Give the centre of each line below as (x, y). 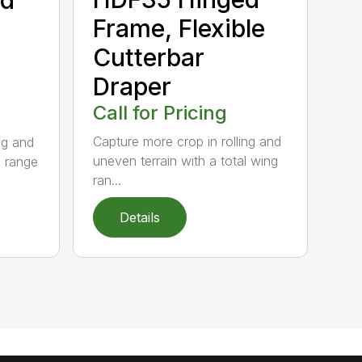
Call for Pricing (160, 113)
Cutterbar (149, 58)
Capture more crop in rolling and (187, 142)
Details (140, 217)
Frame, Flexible (179, 29)
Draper (133, 87)
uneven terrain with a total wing (186, 161)
